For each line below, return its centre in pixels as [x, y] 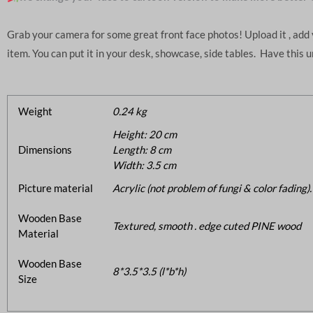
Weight [35, 111]
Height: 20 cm [145, 134]
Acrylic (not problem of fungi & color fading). [212, 188]
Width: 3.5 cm [144, 165]
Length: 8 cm [142, 149]
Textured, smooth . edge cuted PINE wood [207, 225]
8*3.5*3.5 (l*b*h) [149, 271]
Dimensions [45, 149]
